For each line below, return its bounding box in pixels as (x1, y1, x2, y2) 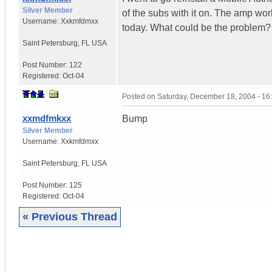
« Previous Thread (22, 210, 117, 223)
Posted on (122, 92, 157, 101)
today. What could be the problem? (122, 22, 271, 33)
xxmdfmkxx (22, 112, 71, 123)
